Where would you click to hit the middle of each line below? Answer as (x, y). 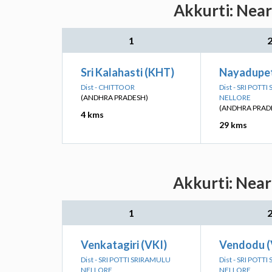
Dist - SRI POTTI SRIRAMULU (126, 260)
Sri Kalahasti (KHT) (127, 72)
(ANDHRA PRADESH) (114, 97)
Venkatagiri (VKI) (124, 245)
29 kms (233, 125)
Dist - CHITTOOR (108, 87)
